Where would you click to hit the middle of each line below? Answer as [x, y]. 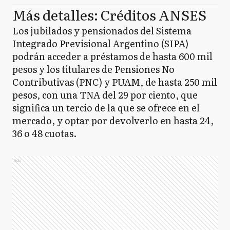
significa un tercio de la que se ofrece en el [106, 107]
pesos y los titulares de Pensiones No [93, 69]
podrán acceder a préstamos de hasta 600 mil [112, 56]
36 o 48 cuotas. [44, 133]
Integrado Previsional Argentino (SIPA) [100, 43]
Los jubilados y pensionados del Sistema [102, 30]
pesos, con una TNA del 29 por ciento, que [105, 94]
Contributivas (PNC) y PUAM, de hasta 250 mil [115, 82]
